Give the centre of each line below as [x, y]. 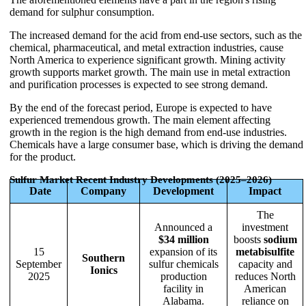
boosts [248, 239]
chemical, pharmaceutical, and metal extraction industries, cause [147, 47]
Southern [103, 258]
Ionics [103, 270]
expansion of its [183, 251]
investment [265, 227]
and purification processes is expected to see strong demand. [139, 84]
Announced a [183, 227]
